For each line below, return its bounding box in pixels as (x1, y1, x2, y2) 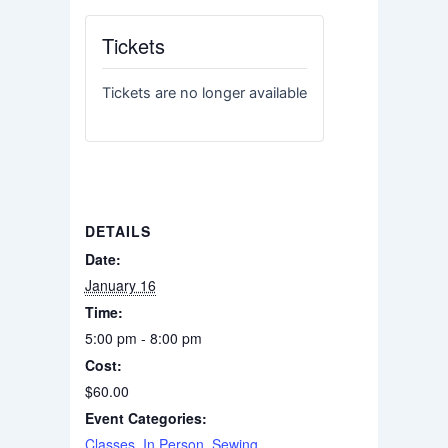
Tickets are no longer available (101, 83, 307, 102)
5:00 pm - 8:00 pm (84, 327, 202, 348)
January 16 (84, 274, 156, 295)
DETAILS (84, 220, 151, 241)
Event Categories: (84, 407, 207, 428)
